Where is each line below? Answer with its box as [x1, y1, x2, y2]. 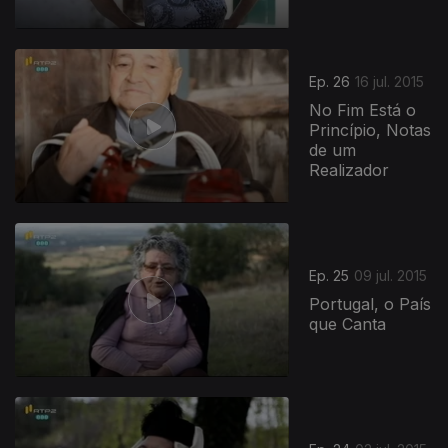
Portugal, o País [309, 294, 432, 315]
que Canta [309, 314, 387, 335]
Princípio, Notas [309, 120, 432, 141]
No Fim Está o [309, 100, 417, 121]
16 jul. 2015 [355, 73, 425, 91]
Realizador [309, 160, 390, 181]
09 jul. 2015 [354, 267, 428, 285]
